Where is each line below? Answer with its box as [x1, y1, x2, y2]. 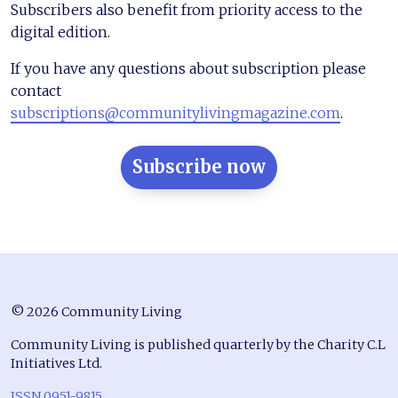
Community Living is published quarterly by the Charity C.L [11, 337, 386, 354]
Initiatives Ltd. [11, 355, 102, 372]
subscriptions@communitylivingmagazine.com [11, 104, 340, 123]
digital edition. [11, 23, 110, 42]
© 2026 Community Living [11, 304, 182, 321]
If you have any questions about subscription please [11, 60, 366, 78]
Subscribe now [132, 155, 266, 179]
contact [11, 82, 61, 100]
